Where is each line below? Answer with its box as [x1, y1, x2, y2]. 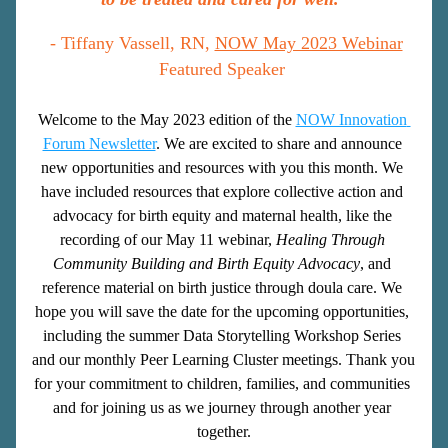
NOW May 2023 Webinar [214, 33, 403, 53]
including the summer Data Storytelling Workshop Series [43, 327, 401, 344]
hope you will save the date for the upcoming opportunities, [35, 303, 409, 320]
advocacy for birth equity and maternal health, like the [52, 207, 392, 224]
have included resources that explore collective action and [41, 183, 403, 200]
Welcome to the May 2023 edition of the [37, 111, 292, 128]
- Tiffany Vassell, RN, [44, 33, 215, 53]
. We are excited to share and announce [155, 135, 402, 152]
